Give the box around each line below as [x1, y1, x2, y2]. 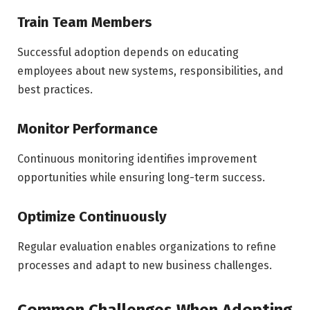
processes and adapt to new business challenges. [17, 259, 272, 273]
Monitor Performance [17, 120, 158, 137]
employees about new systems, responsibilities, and [17, 64, 284, 78]
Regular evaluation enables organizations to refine [17, 240, 276, 254]
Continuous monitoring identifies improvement [17, 152, 257, 166]
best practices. [17, 83, 93, 97]
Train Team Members [17, 13, 152, 30]
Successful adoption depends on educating [17, 46, 239, 60]
